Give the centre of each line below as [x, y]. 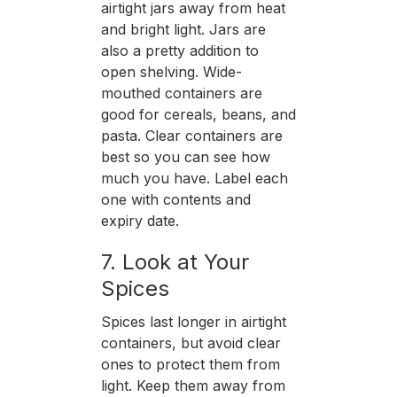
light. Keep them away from [193, 385]
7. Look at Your [175, 261]
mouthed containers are [181, 93]
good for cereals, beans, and [198, 114]
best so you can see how [185, 156]
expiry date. [140, 220]
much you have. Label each [194, 178]
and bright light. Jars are [183, 29]
